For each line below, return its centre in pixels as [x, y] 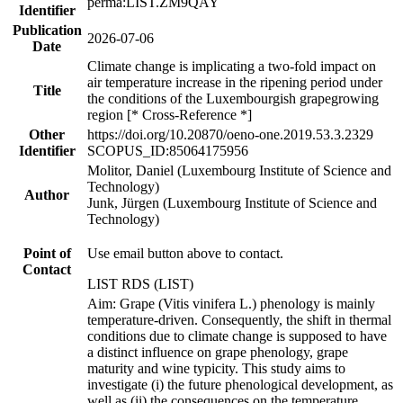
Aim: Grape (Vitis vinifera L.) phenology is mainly [231, 303]
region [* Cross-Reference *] [170, 114]
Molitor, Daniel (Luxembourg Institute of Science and [239, 170]
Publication [47, 30]
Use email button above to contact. [185, 253]
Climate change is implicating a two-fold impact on [232, 66]
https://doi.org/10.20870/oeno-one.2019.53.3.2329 [230, 134]
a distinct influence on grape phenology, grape [218, 352]
